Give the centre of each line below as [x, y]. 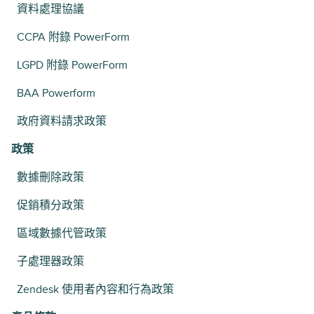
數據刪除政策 [50, 177]
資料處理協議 [50, 9]
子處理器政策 [50, 261]
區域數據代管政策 [62, 233]
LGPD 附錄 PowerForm [72, 65]
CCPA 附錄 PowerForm [73, 37]
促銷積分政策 [50, 205]
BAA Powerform [56, 93]
